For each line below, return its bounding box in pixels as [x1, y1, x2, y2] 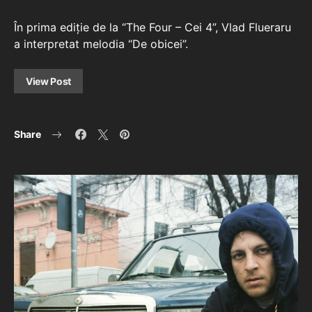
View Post [26, 75, 71, 88]
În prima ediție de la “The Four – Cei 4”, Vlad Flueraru [14, 20, 291, 35]
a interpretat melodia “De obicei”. [14, 37, 188, 52]
